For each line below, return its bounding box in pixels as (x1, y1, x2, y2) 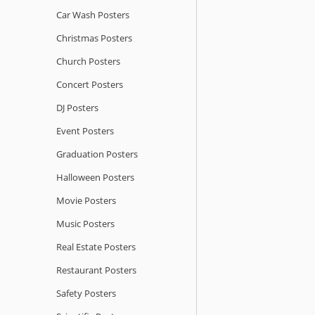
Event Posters (56, 124, 114, 137)
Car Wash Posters (56, 8, 129, 21)
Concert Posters (56, 77, 123, 91)
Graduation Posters (56, 147, 138, 160)
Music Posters (56, 217, 115, 230)
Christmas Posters (56, 31, 132, 44)
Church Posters (56, 54, 120, 67)
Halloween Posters (56, 170, 134, 184)
